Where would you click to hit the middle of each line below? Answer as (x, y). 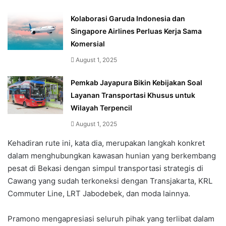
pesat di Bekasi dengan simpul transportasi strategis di (105, 168)
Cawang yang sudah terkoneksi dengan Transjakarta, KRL (110, 181)
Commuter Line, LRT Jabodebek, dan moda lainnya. (99, 194)
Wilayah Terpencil (101, 108)
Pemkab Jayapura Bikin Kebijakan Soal (136, 83)
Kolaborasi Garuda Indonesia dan (128, 19)
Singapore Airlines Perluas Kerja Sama (136, 31)
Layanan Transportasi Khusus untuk (133, 95)
